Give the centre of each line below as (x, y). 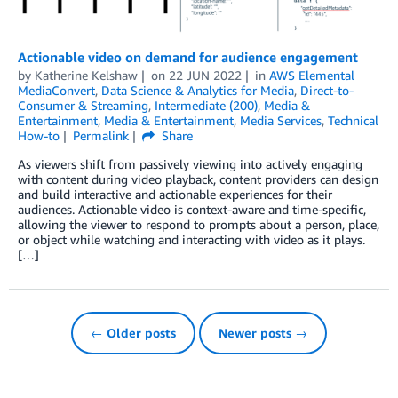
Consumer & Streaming (83, 105)
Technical (353, 120)
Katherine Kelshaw (86, 75)
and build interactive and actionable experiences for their (175, 194)
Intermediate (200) (206, 105)
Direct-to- (327, 90)
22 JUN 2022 (205, 75)
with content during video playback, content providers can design (198, 179)
